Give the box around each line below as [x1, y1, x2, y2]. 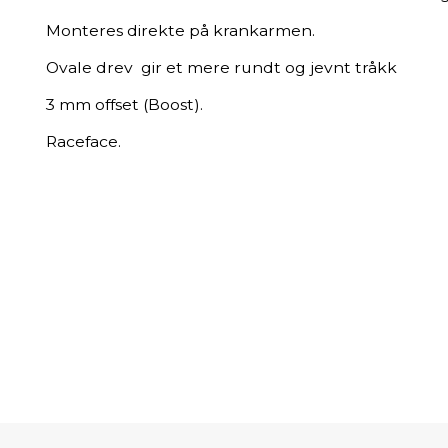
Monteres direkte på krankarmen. [46, 21, 315, 40]
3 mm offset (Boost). [46, 95, 203, 114]
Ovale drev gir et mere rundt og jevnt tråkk [46, 58, 397, 77]
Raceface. [46, 132, 121, 151]
